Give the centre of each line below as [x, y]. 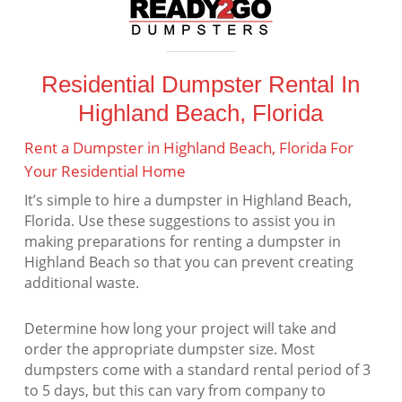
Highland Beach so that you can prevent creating [188, 262]
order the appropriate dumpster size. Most [169, 350]
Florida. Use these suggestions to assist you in [179, 221]
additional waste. [81, 283]
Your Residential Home [105, 171]
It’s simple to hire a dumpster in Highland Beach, [188, 201]
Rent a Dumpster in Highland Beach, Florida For [188, 148]
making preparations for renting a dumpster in [182, 242]
